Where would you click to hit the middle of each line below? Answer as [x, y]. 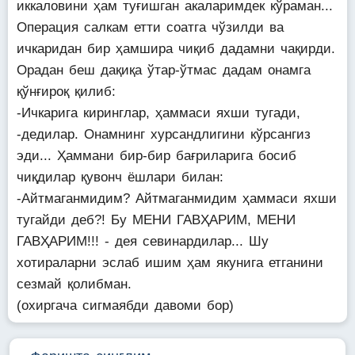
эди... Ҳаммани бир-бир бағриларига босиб [157, 156]
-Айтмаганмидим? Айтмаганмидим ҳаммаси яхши [177, 198]
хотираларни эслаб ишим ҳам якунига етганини [170, 263]
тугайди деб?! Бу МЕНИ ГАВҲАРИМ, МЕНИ [156, 220]
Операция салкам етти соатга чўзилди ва [150, 27]
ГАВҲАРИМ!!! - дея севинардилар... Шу [143, 241]
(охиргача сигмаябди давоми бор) [125, 305]
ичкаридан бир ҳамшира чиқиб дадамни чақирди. [176, 49]
